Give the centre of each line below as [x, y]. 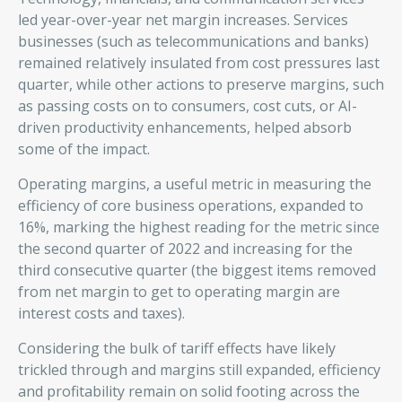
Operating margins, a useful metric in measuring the [195, 184]
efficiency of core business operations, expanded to [191, 206]
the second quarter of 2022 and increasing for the [185, 249]
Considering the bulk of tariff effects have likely [177, 349]
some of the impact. [84, 149]
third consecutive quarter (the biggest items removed [197, 271]
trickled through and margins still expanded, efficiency [199, 370]
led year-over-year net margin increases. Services [183, 20]
